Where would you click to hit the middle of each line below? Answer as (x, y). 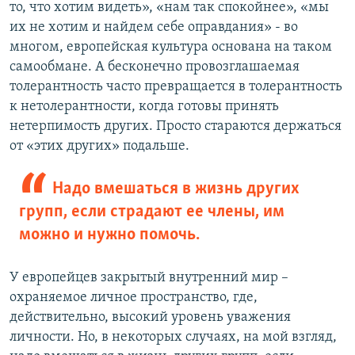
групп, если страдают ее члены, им (152, 212)
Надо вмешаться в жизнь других (176, 189)
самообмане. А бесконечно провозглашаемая (155, 67)
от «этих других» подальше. (99, 147)
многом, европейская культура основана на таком (171, 48)
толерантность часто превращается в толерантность (176, 87)
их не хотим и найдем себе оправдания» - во (154, 28)
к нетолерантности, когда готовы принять (144, 107)
